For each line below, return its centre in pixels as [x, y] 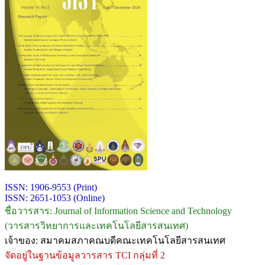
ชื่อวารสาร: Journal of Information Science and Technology [118, 211]
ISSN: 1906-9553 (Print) [51, 187]
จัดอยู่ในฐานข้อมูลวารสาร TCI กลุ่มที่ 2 [86, 255]
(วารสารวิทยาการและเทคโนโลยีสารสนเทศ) [96, 225]
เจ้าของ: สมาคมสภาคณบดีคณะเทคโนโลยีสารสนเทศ [115, 240]
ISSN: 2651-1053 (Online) [55, 198]
